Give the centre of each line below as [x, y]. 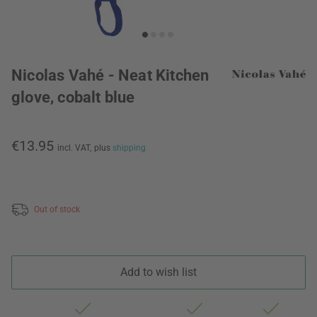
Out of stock [57, 209]
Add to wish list [158, 272]
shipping [129, 148]
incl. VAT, [74, 148]
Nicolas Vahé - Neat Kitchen [110, 75]
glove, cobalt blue [73, 97]
